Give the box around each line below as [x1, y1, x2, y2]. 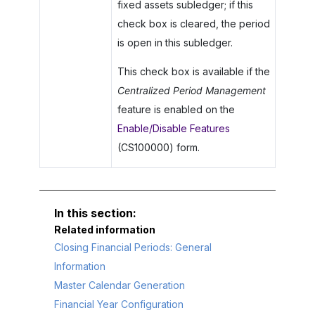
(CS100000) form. [117, 141, 200, 153]
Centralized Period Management [117, 84, 266, 96]
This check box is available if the [117, 65, 270, 77]
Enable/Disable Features [117, 122, 230, 134]
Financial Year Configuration [54, 297, 184, 310]
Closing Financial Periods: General [54, 240, 212, 253]
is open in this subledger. [117, 36, 233, 49]
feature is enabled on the [117, 103, 235, 115]
